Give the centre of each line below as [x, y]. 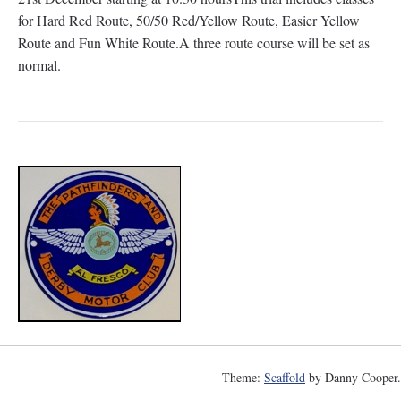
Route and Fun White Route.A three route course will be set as [194, 43]
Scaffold [285, 377]
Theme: [243, 377]
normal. [39, 65]
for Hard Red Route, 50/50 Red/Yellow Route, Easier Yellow [189, 20]
